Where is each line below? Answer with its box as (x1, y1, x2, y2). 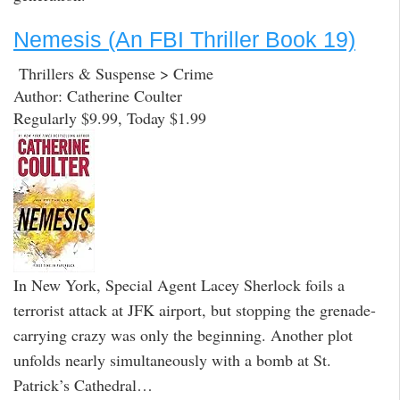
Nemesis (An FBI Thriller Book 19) (13, 26, 355, 52)
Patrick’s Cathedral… (13, 374, 153, 396)
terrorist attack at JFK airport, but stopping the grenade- (13, 299, 376, 321)
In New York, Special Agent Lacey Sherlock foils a (13, 274, 345, 296)
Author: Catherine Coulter (13, 85, 182, 107)
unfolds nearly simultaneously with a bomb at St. (13, 349, 331, 371)
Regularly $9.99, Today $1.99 (13, 107, 206, 129)
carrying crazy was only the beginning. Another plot (13, 324, 353, 346)
